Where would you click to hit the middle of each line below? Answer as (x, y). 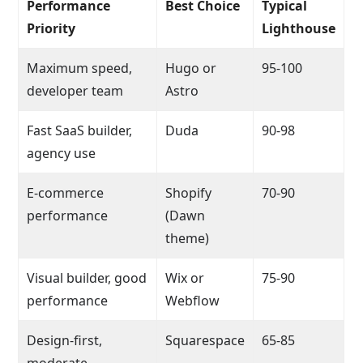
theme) (188, 238)
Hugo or (191, 68)
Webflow (193, 300)
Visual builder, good (87, 278)
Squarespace (205, 340)
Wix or (185, 278)
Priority (51, 28)
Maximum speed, (80, 68)
